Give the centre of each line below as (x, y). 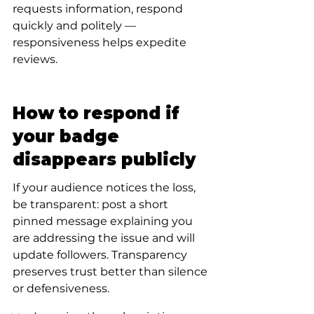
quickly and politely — (76, 26)
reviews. (35, 59)
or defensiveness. (61, 288)
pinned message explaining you (104, 221)
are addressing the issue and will (105, 238)
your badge (68, 136)
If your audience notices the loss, (105, 187)
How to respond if (98, 113)
